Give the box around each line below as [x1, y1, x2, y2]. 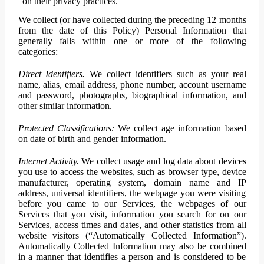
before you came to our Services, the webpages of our [18, 199, 246, 209]
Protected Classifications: [18, 123, 114, 133]
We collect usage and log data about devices [78, 156, 246, 166]
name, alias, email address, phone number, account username [18, 80, 246, 90]
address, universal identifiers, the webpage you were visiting [18, 188, 246, 198]
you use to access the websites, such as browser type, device [18, 167, 246, 177]
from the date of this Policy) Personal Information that [18, 25, 246, 35]
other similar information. [18, 101, 112, 111]
